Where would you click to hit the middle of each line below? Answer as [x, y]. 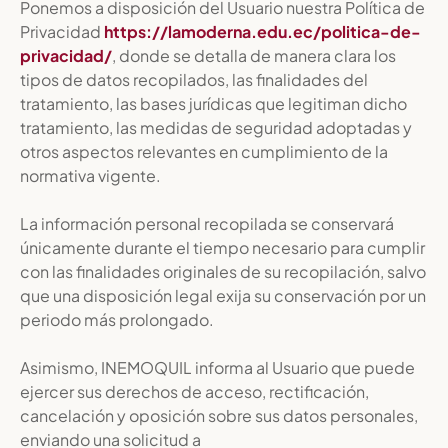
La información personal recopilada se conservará [207, 223]
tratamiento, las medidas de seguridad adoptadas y [216, 127]
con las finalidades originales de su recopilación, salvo [223, 271]
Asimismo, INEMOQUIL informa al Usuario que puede [217, 367]
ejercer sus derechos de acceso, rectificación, [194, 391]
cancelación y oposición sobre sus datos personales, [219, 415]
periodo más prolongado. [117, 319]
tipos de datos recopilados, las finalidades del [194, 79]
